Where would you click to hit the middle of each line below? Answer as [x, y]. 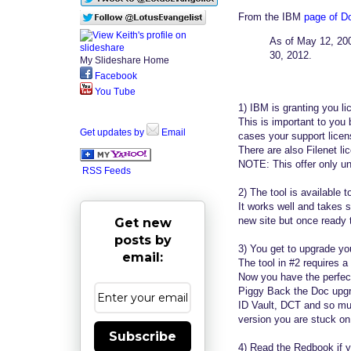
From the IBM [271, 16]
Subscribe [143, 336]
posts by [143, 240]
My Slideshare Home [125, 60]
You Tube [114, 91]
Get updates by [113, 132]
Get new [143, 223]
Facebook [115, 76]
